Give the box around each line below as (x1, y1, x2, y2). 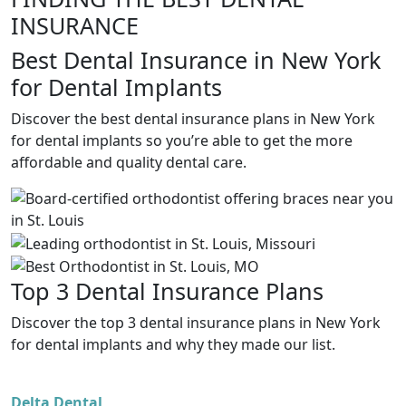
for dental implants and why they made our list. (11, 334, 335, 355)
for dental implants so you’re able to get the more (11, 130, 353, 150)
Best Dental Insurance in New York (11, 44, 381, 75)
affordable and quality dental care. (11, 152, 246, 172)
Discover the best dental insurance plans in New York (11, 109, 375, 129)
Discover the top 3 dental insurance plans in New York (11, 313, 381, 333)
